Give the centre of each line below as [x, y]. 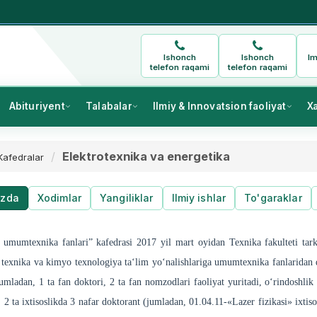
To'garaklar [273, 198]
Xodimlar [59, 198]
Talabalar [109, 106]
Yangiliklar [126, 198]
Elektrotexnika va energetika [146, 157]
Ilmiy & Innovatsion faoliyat [219, 106]
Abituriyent [37, 106]
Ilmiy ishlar [199, 198]
